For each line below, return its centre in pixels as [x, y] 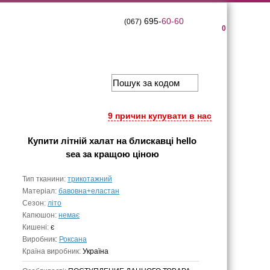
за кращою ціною [119, 154]
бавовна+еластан [89, 191]
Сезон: [35, 203]
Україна [96, 251]
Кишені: [36, 227]
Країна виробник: [52, 251]
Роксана [73, 239]
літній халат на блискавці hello [129, 141]
